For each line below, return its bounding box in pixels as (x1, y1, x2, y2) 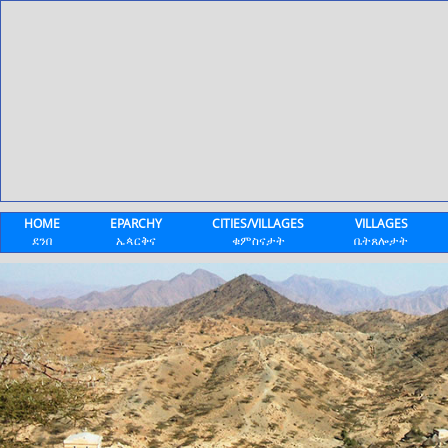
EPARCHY (110, 215, 162, 232)
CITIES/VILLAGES (212, 215, 304, 232)
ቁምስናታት (231, 232, 285, 249)
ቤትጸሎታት (354, 232, 408, 249)
